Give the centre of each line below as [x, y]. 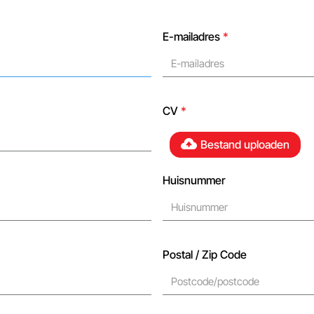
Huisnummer [194, 180]
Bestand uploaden [245, 144]
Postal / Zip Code [205, 254]
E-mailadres [193, 36]
